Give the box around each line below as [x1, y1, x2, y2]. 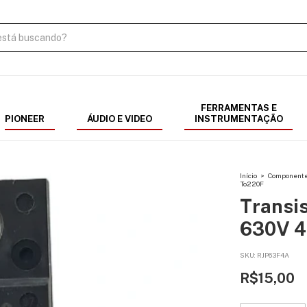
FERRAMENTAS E [200, 103, 277, 113]
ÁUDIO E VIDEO [87, 114, 152, 124]
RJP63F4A [257, 251, 289, 259]
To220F [240, 180, 264, 188]
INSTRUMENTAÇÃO [195, 114, 283, 124]
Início [240, 171, 257, 180]
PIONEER [5, 114, 45, 124]
